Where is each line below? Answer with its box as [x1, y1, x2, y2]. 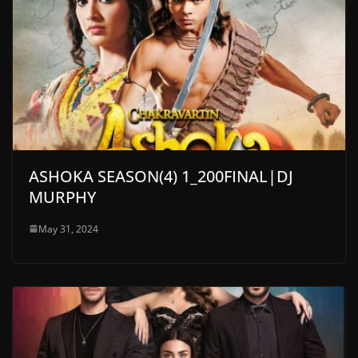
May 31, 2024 [38, 221, 98, 236]
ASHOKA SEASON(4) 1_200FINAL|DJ [29, 165, 293, 187]
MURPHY [29, 185, 97, 208]
